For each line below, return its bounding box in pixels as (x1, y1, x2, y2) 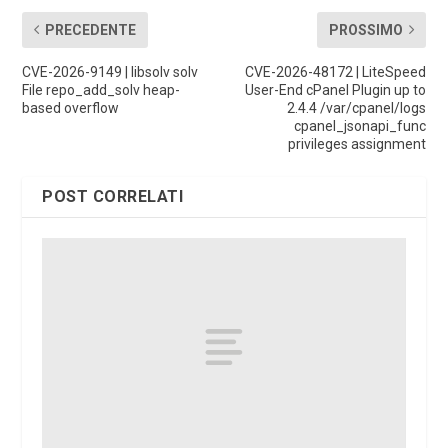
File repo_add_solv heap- (22, 81, 181, 98)
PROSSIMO (328, 21, 403, 38)
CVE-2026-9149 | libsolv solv (22, 63, 199, 80)
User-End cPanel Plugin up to (244, 81, 426, 98)
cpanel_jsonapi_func (293, 117, 426, 134)
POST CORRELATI (42, 186, 184, 206)
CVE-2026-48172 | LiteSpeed (244, 63, 426, 80)
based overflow (22, 99, 120, 116)
